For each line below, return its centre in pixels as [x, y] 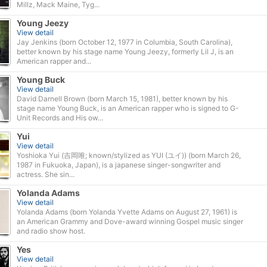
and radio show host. [51, 231]
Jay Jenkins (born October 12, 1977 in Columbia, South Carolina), [125, 42]
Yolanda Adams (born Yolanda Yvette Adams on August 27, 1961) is [127, 212]
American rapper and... [54, 61]
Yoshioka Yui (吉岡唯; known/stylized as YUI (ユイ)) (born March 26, [129, 155]
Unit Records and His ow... [60, 118]
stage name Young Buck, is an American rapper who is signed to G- [128, 108]
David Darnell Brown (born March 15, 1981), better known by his [122, 99]
